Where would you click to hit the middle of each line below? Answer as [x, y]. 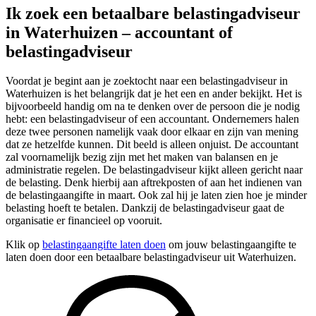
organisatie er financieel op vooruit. [84, 221]
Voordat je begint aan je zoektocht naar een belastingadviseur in [147, 81]
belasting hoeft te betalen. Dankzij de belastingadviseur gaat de [145, 208]
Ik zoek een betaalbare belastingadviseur [153, 13]
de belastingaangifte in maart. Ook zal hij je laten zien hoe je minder [156, 195]
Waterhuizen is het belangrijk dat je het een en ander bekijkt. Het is [154, 94]
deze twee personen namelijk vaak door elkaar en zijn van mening [152, 132]
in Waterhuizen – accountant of [119, 32]
